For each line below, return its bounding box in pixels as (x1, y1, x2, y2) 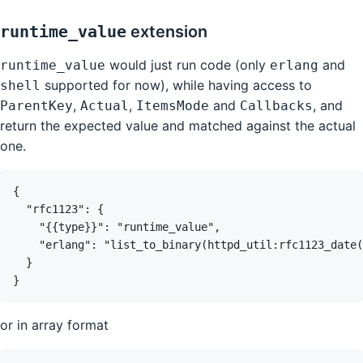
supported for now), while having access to (41, 76, 312, 93)
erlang (270, 57, 318, 73)
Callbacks (240, 97, 313, 113)
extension (126, 21, 207, 41)
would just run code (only (105, 56, 270, 73)
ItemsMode (136, 97, 209, 113)
